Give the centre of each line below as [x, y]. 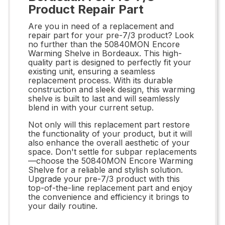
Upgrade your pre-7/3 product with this [104, 179]
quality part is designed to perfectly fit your [110, 62]
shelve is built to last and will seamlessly [104, 98]
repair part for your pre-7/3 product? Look [111, 35]
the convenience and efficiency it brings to [109, 197]
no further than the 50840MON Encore [104, 44]
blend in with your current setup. [91, 107]
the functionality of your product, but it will [110, 133]
